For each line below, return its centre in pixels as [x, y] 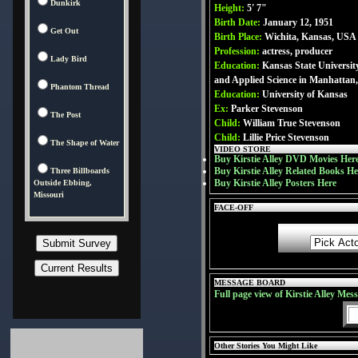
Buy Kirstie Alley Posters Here [275, 183]
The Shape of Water [85, 143]
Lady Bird [69, 59]
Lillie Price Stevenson [286, 137]
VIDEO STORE [243, 149]
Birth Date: [239, 22]
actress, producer [297, 51]
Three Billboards [80, 171]
